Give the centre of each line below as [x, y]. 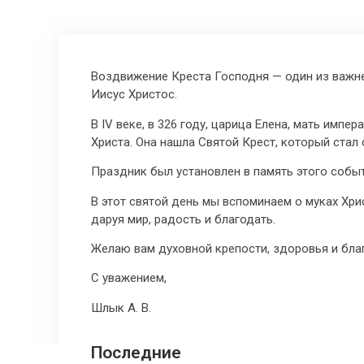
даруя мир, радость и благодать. [183, 219]
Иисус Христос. [134, 95]
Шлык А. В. [121, 308]
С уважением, [129, 278]
